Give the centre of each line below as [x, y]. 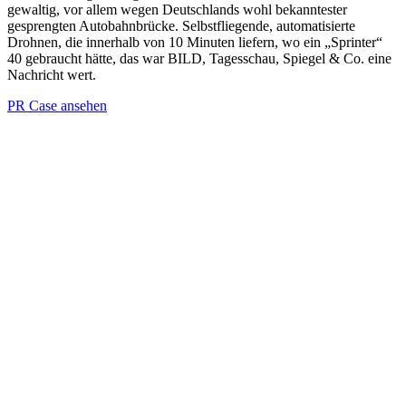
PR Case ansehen [57, 106]
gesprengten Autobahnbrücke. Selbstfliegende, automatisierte [181, 26]
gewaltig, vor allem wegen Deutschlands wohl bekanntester [177, 10]
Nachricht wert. [52, 75]
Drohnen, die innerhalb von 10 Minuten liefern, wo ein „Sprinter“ [195, 42]
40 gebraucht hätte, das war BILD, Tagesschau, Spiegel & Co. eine [199, 58]
